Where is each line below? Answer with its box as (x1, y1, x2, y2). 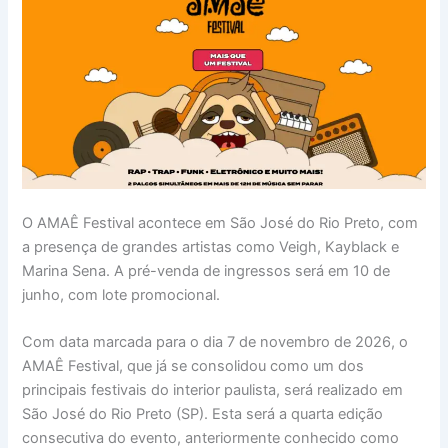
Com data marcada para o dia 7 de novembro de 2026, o (22, 333, 409, 352)
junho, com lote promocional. (22, 285, 221, 304)
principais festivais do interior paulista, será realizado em (22, 381, 404, 400)
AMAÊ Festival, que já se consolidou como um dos (22, 357, 365, 376)
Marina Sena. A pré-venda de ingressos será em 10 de (22, 261, 391, 280)
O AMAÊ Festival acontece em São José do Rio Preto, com (22, 213, 419, 232)
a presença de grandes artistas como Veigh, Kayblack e (22, 237, 400, 256)
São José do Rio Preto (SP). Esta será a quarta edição (22, 405, 384, 424)
